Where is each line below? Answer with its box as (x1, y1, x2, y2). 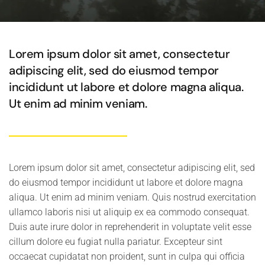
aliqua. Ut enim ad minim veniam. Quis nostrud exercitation (9, 192, 256, 203)
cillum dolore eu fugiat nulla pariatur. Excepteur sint (9, 236, 222, 247)
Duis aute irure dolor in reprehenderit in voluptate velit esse (9, 221, 251, 232)
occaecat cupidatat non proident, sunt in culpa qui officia (9, 251, 245, 262)
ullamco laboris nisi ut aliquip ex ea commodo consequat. (9, 206, 250, 218)
